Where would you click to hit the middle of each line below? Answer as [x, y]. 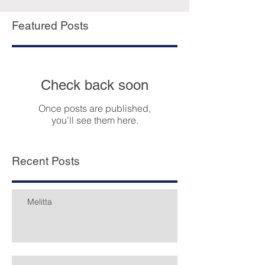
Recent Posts [46, 161]
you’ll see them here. [95, 120]
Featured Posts [50, 25]
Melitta [40, 202]
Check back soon [95, 85]
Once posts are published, [95, 108]
